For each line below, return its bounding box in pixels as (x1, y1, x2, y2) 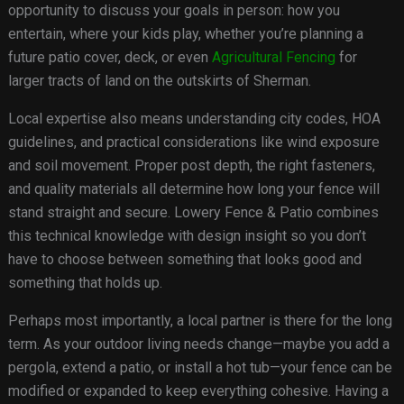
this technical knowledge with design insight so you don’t (7, 227, 366, 245)
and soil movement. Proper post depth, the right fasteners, (7, 157, 375, 175)
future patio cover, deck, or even (7, 49, 212, 67)
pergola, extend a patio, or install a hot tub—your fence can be (7, 359, 392, 377)
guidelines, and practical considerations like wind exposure (7, 133, 380, 151)
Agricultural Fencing (211, 49, 335, 67)
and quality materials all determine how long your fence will (7, 180, 380, 198)
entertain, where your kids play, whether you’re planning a (7, 25, 363, 43)
